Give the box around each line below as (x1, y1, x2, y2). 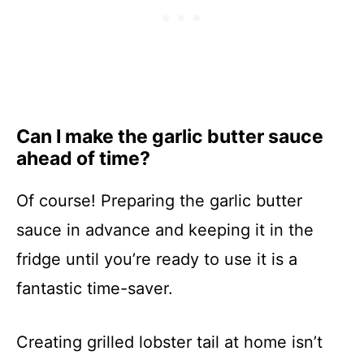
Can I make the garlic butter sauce (16, 125, 323, 148)
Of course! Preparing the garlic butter (16, 191, 302, 210)
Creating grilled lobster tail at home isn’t (16, 332, 323, 352)
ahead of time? (16, 147, 150, 170)
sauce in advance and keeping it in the (16, 220, 314, 240)
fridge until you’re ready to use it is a (16, 249, 297, 269)
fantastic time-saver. (16, 279, 173, 298)
